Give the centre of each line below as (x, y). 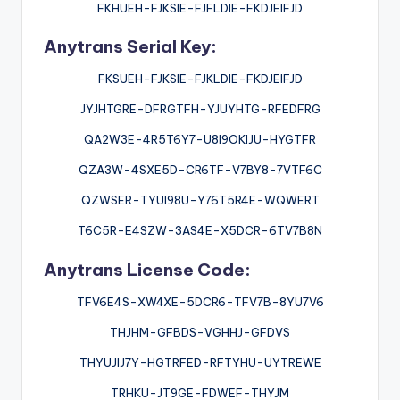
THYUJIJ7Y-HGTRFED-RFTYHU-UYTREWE (200, 362)
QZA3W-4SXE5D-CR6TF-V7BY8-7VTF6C (200, 170)
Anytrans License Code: (147, 269)
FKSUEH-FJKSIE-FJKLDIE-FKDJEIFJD (200, 79)
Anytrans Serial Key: (130, 47)
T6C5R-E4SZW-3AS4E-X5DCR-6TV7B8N (200, 231)
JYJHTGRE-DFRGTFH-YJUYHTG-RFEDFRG (200, 109)
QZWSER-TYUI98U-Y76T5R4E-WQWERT (200, 200)
